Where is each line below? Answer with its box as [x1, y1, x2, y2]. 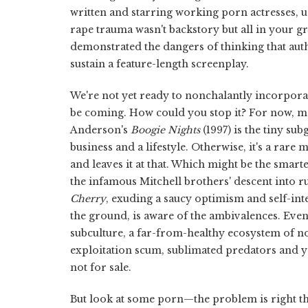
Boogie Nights [131, 123, 200, 136]
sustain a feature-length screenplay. [70, 57, 249, 70]
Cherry [70, 192, 106, 205]
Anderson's [70, 123, 131, 136]
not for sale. [70, 261, 131, 274]
